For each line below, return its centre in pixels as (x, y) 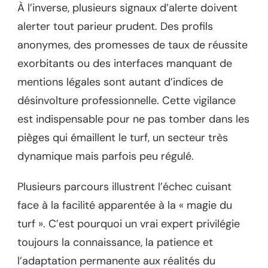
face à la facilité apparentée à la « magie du (125, 205)
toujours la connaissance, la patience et (115, 242)
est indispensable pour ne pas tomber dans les (133, 119)
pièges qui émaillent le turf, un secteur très (123, 137)
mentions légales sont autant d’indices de (120, 82)
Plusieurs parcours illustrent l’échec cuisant (124, 186)
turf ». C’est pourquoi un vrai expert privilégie (129, 223)
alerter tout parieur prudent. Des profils (115, 26)
